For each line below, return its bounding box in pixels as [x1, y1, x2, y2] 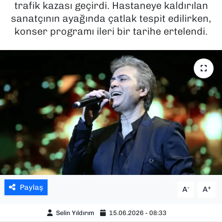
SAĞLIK [26, 13, 59, 23]
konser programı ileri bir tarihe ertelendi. [14, 25, 208, 37]
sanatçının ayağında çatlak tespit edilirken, [11, 12, 211, 24]
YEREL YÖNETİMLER [26, 114, 111, 124]
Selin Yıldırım [56, 209, 95, 217]
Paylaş [19, 183, 43, 192]
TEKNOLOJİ [26, 63, 74, 73]
